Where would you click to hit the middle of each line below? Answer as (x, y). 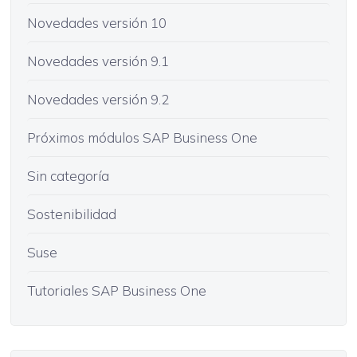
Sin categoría (68, 175)
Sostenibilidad (71, 214)
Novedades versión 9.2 (98, 99)
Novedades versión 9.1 (98, 61)
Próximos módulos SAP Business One (142, 137)
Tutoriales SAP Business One (116, 290)
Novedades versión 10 (96, 22)
